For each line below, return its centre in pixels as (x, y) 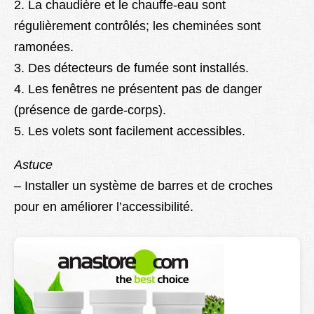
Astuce (33, 165)
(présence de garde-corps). (90, 110)
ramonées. (44, 47)
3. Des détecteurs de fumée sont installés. (131, 68)
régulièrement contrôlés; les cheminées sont (137, 26)
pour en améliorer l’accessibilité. (104, 207)
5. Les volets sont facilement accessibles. (130, 131)
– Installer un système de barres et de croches (143, 186)
